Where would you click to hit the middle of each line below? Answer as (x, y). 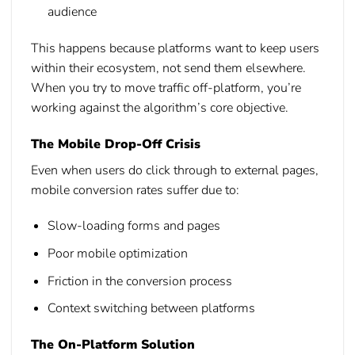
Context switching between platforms (151, 309)
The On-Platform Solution (113, 344)
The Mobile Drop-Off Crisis (116, 144)
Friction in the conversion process (139, 281)
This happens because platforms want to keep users (175, 48)
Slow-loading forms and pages (134, 226)
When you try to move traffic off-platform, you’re (166, 88)
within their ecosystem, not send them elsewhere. (168, 68)
